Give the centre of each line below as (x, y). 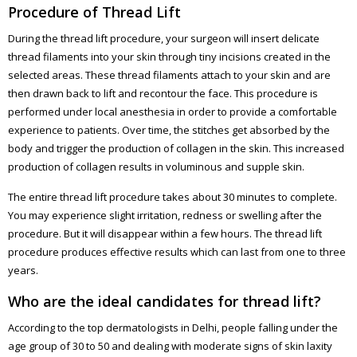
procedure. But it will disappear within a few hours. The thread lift (165, 233)
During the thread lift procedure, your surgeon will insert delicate (164, 38)
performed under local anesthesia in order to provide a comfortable (173, 111)
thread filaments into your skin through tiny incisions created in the (169, 56)
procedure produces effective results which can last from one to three (177, 251)
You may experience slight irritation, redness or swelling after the (165, 215)
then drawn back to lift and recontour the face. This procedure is (163, 93)
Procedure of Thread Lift (94, 12)
